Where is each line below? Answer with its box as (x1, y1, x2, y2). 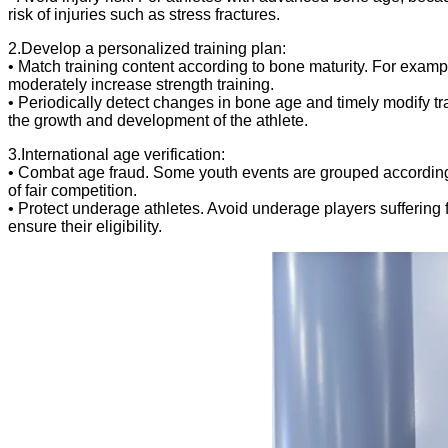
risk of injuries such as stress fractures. (8, 5, 280, 23)
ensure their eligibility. (8, 217, 162, 235)
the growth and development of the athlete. (8, 111, 308, 129)
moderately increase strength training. (8, 75, 274, 93)
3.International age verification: (8, 145, 225, 163)
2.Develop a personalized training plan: (8, 39, 286, 57)
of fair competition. (8, 181, 137, 199)
